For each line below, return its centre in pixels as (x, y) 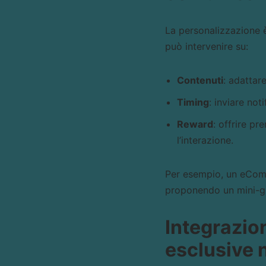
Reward (195, 124)
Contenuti (200, 80)
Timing (193, 102)
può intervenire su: (206, 46)
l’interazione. (205, 140)
